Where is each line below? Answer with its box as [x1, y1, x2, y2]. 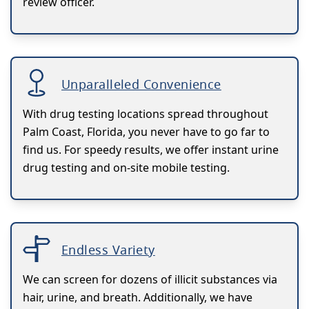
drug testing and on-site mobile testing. [23, 159, 230, 175]
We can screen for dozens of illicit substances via [23, 271, 277, 287]
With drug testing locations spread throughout [23, 106, 268, 121]
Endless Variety [61, 241, 155, 258]
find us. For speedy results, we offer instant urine [23, 141, 279, 157]
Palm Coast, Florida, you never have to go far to [23, 123, 270, 139]
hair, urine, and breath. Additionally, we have [23, 289, 252, 305]
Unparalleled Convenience [61, 75, 221, 92]
